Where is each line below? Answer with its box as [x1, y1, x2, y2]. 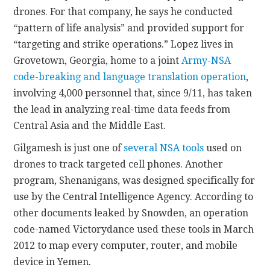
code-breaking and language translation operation [13, 71, 246, 83]
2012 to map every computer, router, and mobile [13, 239, 238, 251]
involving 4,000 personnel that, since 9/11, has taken [13, 87, 253, 99]
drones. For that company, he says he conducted [13, 5, 233, 17]
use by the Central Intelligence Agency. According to [13, 190, 254, 202]
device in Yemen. [13, 256, 92, 268]
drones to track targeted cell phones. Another [13, 158, 224, 170]
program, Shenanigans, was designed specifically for [13, 174, 256, 186]
